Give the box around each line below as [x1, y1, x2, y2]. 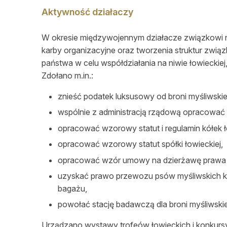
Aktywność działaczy [42, 7, 133, 17]
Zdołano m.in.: [42, 70, 93, 81]
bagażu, [58, 183, 87, 194]
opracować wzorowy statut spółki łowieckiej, [58, 139, 223, 149]
